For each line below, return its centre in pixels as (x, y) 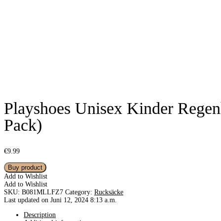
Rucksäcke (109, 192)
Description (40, 215)
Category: (80, 192)
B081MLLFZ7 (42, 192)
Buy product (25, 167)
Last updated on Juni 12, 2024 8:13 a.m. (60, 200)
